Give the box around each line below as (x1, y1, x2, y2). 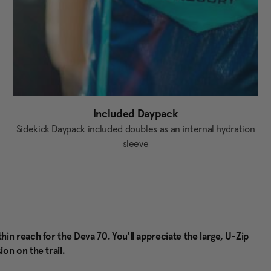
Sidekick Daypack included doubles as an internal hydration (16, 123, 255, 135)
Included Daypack (93, 106, 178, 121)
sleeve (122, 137, 149, 150)
